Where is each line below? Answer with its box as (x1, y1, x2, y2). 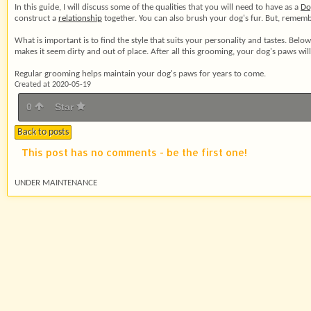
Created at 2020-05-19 (15, 81, 91, 89)
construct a (15, 14, 58, 23)
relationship (58, 14, 102, 23)
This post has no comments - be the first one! (22, 146, 247, 158)
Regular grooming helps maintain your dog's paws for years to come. (15, 69, 266, 78)
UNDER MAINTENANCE (15, 178, 97, 187)
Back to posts (17, 127, 69, 137)
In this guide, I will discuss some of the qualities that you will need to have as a (15, 3, 301, 12)
